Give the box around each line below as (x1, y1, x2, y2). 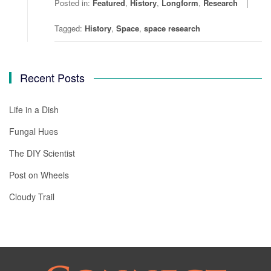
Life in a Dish (9, 103, 59, 116)
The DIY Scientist (9, 147, 75, 159)
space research (144, 22, 200, 34)
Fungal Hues (9, 125, 58, 137)
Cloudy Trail (9, 191, 54, 203)
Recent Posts (20, 70, 85, 85)
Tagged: (54, 22, 85, 34)
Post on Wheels (9, 169, 69, 181)
